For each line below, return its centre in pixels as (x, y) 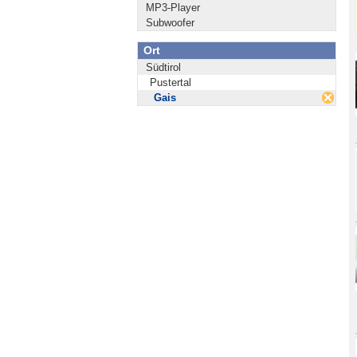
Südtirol (163, 67)
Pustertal (171, 82)
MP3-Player (173, 8)
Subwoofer (170, 23)
